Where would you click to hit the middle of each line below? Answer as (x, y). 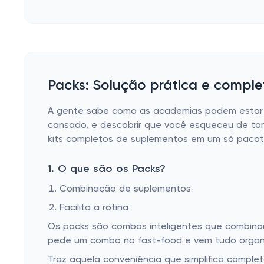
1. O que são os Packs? (107, 169)
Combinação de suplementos (125, 189)
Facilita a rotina (94, 208)
